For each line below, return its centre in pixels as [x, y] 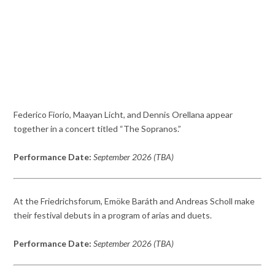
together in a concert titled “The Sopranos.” [98, 129]
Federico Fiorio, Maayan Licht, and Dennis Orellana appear [123, 115]
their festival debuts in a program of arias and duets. [113, 215]
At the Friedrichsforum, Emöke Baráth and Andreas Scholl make [134, 201]
